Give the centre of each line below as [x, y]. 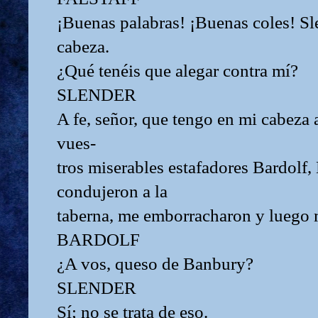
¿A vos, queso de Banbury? [155, 263]
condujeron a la [112, 191]
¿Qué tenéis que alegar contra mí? [177, 70]
